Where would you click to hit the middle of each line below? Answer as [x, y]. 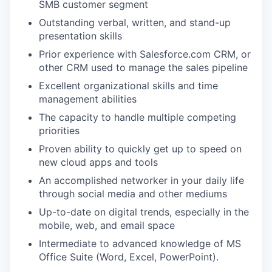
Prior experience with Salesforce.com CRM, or [145, 54]
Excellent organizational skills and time [128, 86]
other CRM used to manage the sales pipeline [143, 67]
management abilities [88, 99]
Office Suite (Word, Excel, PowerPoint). [129, 257]
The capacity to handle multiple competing [138, 117]
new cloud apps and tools [98, 162]
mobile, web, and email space [107, 225]
